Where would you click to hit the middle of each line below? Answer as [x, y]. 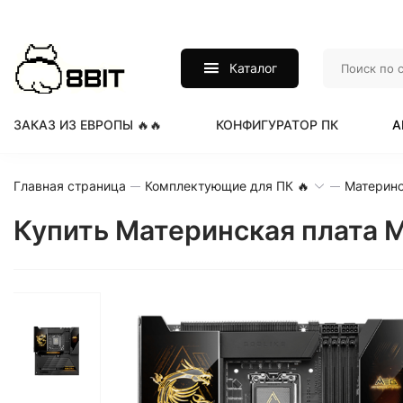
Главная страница [70, 186]
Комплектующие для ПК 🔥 [227, 186]
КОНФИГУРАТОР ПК [277, 125]
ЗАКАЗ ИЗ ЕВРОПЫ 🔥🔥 [88, 125]
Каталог [254, 68]
